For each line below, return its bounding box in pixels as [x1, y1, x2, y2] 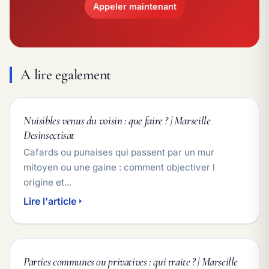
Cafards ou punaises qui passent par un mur [23, 146, 214, 158]
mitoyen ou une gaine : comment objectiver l [23, 161, 215, 173]
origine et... [23, 176, 71, 188]
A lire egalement [20, 65, 112, 83]
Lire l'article [23, 195, 76, 207]
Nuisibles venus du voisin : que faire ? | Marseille [23, 113, 211, 128]
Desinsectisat [23, 127, 75, 142]
